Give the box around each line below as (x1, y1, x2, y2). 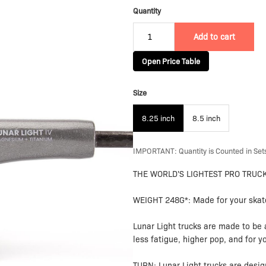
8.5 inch (192, 113, 220, 123)
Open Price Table (142, 56, 200, 66)
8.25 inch (142, 113, 175, 123)
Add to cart (194, 31, 235, 43)
